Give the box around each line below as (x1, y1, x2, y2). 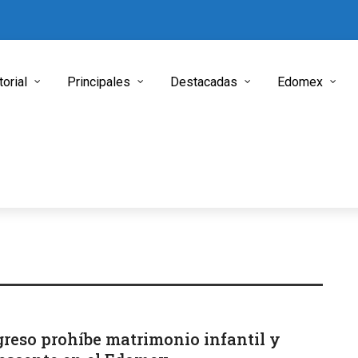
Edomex (277, 74, 323, 89)
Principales (67, 74, 130, 89)
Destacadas (170, 74, 237, 89)
